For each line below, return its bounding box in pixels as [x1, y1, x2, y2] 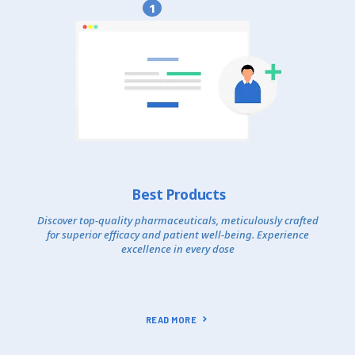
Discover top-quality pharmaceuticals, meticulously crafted [36, 213, 319, 228]
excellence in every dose [120, 242, 235, 257]
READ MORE [145, 315, 197, 326]
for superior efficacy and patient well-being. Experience [46, 227, 309, 242]
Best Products [132, 185, 226, 204]
